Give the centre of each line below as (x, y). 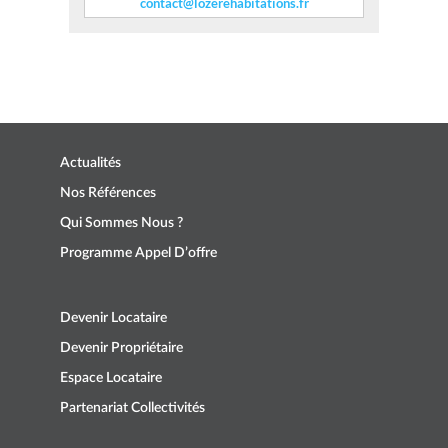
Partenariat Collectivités (132, 408)
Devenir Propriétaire (121, 348)
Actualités (90, 163)
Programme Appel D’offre (138, 253)
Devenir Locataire (113, 318)
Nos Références (108, 193)
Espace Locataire (111, 378)
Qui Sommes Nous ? (121, 223)
